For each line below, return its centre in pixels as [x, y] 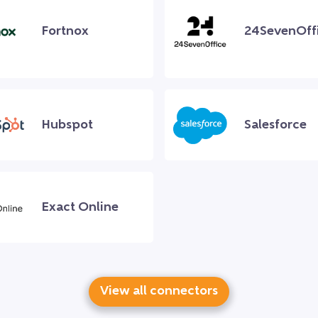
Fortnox [65, 31]
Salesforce [275, 125]
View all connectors [159, 292]
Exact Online [80, 207]
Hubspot [67, 125]
